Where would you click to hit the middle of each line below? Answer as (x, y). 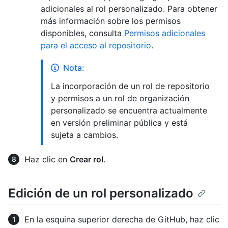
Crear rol (87, 159)
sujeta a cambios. (84, 135)
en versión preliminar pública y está (119, 122)
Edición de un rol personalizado (101, 193)
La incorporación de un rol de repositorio (130, 86)
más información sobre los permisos (111, 21)
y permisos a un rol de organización (120, 98)
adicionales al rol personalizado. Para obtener (129, 8)
